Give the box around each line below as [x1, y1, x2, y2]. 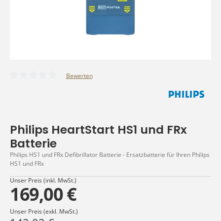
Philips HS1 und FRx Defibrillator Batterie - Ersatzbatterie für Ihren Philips [10, 150, 210, 159]
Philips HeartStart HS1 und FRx [10, 121, 187, 138]
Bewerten [66, 71, 93, 80]
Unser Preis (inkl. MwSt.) [10, 176, 76, 184]
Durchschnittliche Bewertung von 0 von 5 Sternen [9, 79, 145, 88]
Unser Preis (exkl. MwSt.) [10, 207, 78, 216]
